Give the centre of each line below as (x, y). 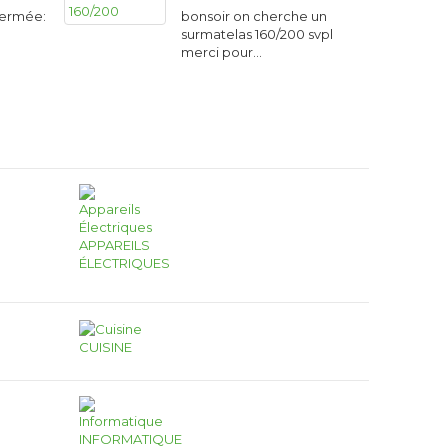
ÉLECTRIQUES (125, 263)
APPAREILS (115, 245)
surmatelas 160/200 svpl (258, 34)
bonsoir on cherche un (253, 16)
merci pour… (221, 52)
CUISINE (106, 346)
